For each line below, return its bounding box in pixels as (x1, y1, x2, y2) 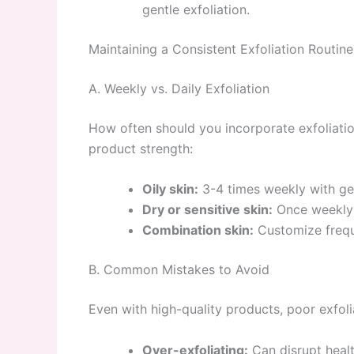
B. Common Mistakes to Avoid (88, 262, 269, 278)
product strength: (88, 140, 193, 156)
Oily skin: (142, 181, 198, 198)
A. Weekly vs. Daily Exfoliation (88, 80, 269, 96)
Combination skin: (142, 222, 254, 239)
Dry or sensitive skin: (142, 201, 273, 218)
